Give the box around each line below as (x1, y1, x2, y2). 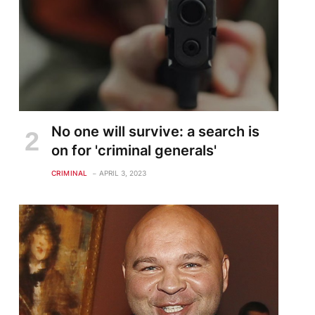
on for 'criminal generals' (51, 141, 217, 159)
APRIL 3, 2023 (98, 168, 146, 177)
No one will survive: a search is (51, 122, 259, 140)
